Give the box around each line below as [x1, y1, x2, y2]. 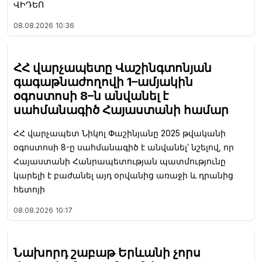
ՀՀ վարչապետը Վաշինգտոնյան [13, 61, 212, 75]
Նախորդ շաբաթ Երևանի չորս [13, 246, 201, 260]
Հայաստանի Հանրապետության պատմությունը [13, 156, 226, 167]
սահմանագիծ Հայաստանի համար [13, 103, 229, 118]
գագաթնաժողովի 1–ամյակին [13, 75, 193, 89]
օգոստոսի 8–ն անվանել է [13, 89, 168, 104]
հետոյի [13, 184, 45, 195]
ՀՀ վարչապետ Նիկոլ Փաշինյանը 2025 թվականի [13, 128, 226, 139]
